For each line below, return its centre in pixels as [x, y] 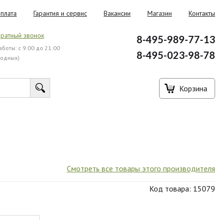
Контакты [202, 13]
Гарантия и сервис [60, 13]
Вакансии [117, 13]
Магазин [160, 13]
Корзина [193, 88]
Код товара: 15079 [182, 189]
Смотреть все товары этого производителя [141, 168]
